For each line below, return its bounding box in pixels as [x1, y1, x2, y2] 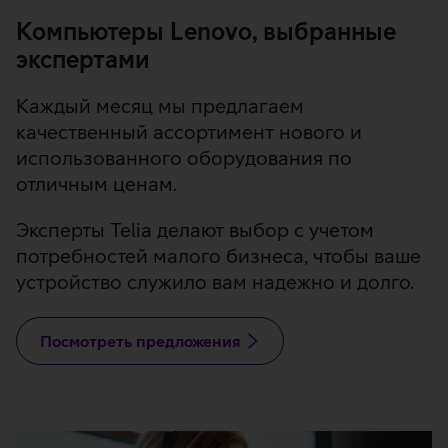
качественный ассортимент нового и [16, 120, 362, 144]
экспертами [16, 45, 150, 74]
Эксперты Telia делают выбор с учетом [16, 218, 374, 242]
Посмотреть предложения [40, 332, 240, 351]
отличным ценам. [16, 172, 177, 196]
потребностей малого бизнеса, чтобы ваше [16, 244, 421, 268]
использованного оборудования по [16, 146, 352, 170]
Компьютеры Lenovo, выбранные [16, 17, 396, 46]
